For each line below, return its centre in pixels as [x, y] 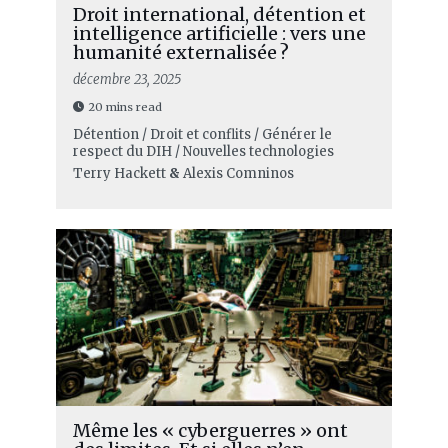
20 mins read [124, 107]
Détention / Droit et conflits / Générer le [202, 135]
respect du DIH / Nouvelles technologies [203, 152]
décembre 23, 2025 [126, 80]
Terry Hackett [119, 174]
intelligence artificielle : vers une [219, 34]
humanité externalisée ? [180, 53]
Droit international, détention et [219, 15]
